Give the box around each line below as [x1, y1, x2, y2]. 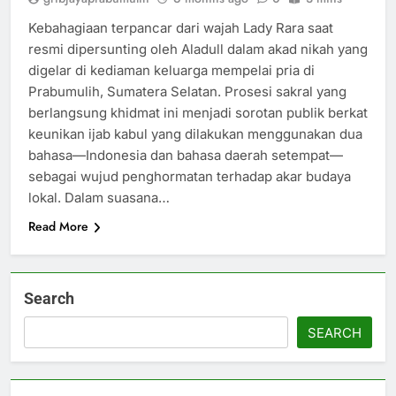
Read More [28, 217, 88, 236]
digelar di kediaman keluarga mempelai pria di [28, 62, 315, 80]
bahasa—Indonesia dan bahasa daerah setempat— [28, 147, 343, 164]
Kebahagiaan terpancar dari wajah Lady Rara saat [28, 19, 333, 37]
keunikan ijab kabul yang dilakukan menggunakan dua [28, 126, 362, 143]
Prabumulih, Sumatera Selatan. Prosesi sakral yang [28, 83, 346, 101]
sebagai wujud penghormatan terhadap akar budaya [28, 168, 351, 186]
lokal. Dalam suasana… [28, 189, 170, 207]
